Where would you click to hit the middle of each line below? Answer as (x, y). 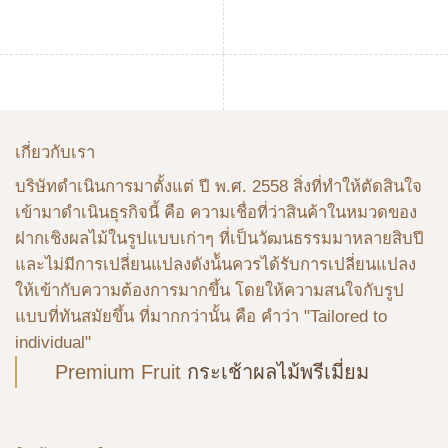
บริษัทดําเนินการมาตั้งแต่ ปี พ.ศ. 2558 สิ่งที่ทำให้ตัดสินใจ (218, 186)
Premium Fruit (120, 371)
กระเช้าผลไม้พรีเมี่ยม (277, 371)
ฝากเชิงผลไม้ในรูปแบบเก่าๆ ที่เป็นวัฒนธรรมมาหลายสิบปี (219, 238)
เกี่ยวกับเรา (55, 152)
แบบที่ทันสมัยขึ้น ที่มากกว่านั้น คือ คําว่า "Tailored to (201, 316)
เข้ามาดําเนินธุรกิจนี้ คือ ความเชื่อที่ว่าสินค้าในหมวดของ (216, 212)
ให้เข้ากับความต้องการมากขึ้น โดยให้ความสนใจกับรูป (209, 290)
